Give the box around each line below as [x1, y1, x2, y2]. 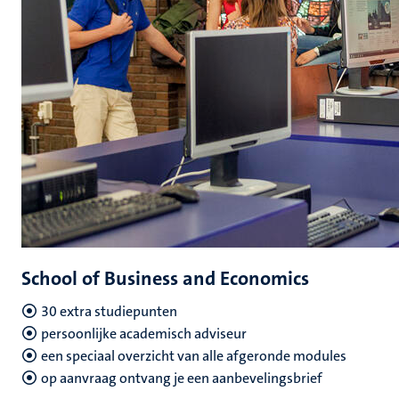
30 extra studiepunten [41, 302, 177, 321]
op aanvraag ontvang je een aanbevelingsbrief [41, 369, 322, 387]
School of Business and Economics [21, 265, 309, 291]
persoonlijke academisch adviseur [41, 324, 247, 343]
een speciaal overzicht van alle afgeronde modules [41, 346, 346, 365]
